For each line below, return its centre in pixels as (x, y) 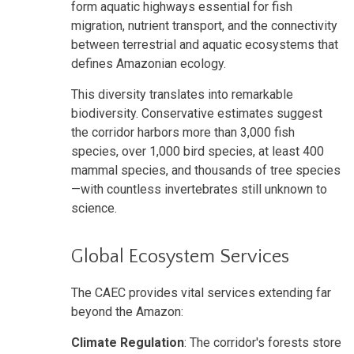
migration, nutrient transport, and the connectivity (204, 25)
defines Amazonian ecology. (149, 63)
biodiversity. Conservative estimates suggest (197, 113)
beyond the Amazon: (127, 311)
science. (94, 208)
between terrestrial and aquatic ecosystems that (205, 44)
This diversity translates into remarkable (182, 94)
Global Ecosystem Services (180, 256)
